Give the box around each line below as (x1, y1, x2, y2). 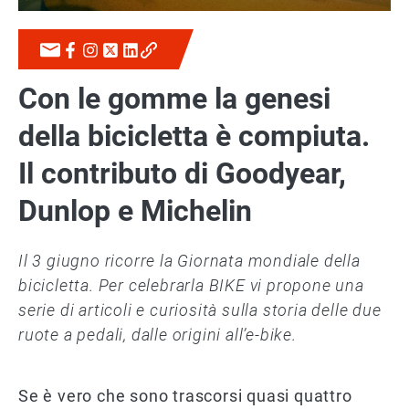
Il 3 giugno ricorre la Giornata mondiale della (18, 251, 361, 271)
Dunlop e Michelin (18, 194, 252, 229)
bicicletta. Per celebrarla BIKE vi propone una (18, 276, 364, 296)
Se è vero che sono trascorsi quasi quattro (18, 386, 352, 406)
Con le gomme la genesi (18, 81, 330, 117)
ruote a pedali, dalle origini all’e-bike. (18, 325, 297, 345)
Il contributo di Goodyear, (18, 156, 346, 192)
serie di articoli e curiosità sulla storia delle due (18, 300, 382, 320)
